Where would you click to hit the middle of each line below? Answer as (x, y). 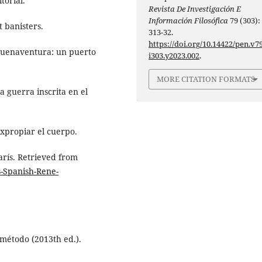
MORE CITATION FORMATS (206, 79)
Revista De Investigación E (195, 9)
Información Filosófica (189, 21)
